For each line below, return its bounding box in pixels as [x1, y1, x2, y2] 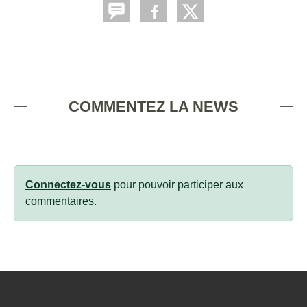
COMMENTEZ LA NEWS [69, 97, 238, 115]
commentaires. [25, 195, 97, 207]
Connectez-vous [25, 178, 111, 191]
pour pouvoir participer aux [111, 178, 243, 191]
